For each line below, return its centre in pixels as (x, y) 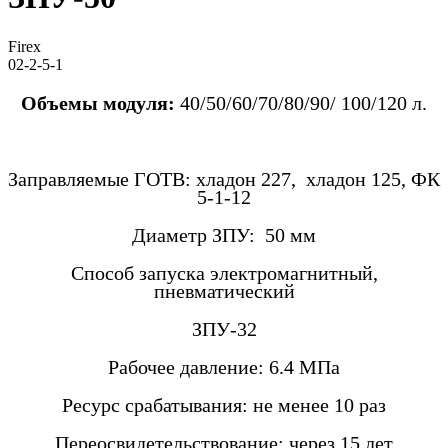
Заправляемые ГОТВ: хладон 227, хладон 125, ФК (224, 178)
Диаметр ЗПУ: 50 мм (224, 234)
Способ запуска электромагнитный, (224, 272)
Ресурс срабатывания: (157, 404)
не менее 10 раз (319, 404)
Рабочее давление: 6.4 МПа (224, 366)
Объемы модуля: (100, 102)
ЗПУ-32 (224, 328)
